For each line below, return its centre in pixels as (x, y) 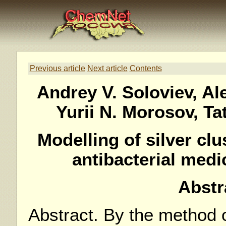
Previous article (57, 68)
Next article (107, 68)
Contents (146, 68)
